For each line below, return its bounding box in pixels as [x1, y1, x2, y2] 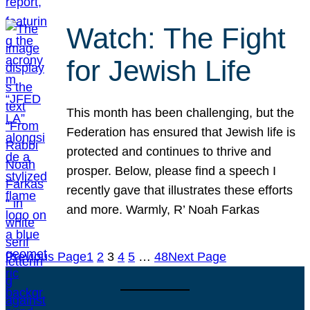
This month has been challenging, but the [66, 105, 295, 120]
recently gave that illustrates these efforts [66, 183, 293, 197]
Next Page [168, 249, 226, 264]
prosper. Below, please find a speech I [66, 163, 277, 178]
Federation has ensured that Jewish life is [66, 125, 296, 139]
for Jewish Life [66, 55, 252, 88]
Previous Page [6, 249, 86, 264]
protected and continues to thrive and [66, 144, 272, 158]
